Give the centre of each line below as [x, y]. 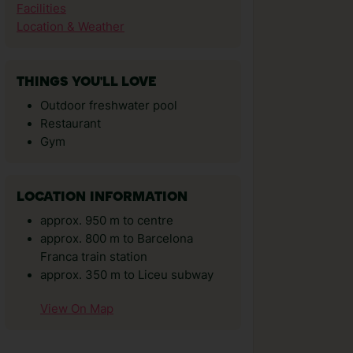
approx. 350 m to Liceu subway [127, 275]
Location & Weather [71, 27]
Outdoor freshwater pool [109, 106]
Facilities [41, 9]
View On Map [77, 309]
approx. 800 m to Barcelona [117, 239]
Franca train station [94, 257]
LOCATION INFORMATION [102, 197]
